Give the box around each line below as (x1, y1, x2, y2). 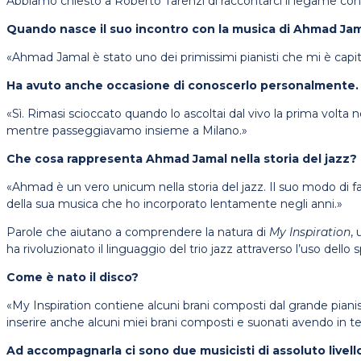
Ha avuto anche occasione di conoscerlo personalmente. (6, 78, 359, 93)
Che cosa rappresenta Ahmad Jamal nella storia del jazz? (6, 151, 357, 167)
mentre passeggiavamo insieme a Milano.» (6, 123, 247, 139)
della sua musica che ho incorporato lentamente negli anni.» (6, 197, 342, 212)
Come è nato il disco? (6, 270, 139, 285)
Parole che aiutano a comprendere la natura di (6, 225, 269, 240)
